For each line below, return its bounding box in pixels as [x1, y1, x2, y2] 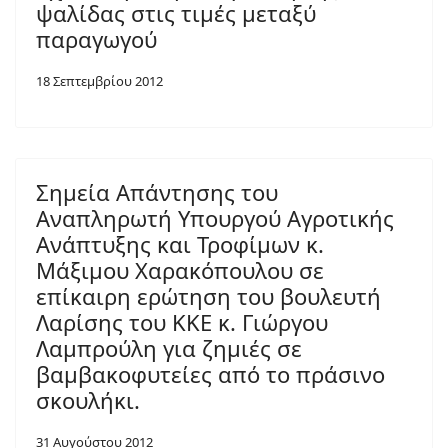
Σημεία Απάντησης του [36, 177, 278, 207]
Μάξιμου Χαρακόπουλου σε [36, 255, 324, 285]
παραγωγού [36, 24, 157, 54]
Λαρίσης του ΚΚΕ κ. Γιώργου [36, 307, 328, 337]
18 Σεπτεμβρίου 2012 [36, 72, 163, 90]
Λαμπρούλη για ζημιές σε [36, 333, 302, 363]
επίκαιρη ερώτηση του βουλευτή [36, 281, 381, 311]
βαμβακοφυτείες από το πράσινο [36, 359, 385, 389]
